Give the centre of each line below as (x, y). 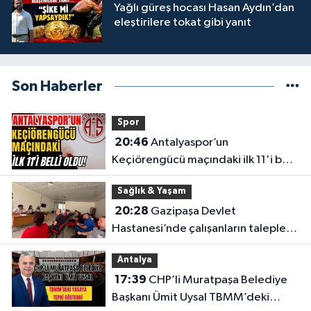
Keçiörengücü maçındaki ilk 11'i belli (204, 160)
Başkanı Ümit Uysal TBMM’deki (190, 297)
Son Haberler (57, 87)
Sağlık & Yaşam (151, 192)
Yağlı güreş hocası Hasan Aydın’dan (204, 8)
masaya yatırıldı (152, 246)
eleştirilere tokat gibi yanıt (183, 23)
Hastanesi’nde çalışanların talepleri (202, 228)
